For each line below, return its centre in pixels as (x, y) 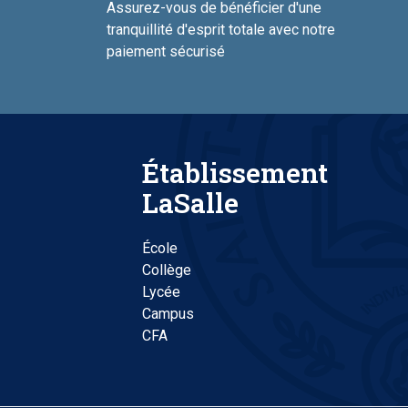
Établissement (235, 173)
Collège (169, 270)
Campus (168, 314)
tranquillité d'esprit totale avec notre (220, 30)
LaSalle (191, 203)
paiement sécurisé (165, 52)
